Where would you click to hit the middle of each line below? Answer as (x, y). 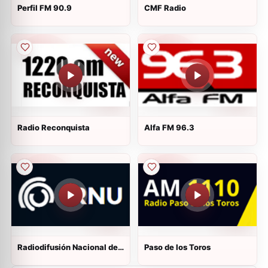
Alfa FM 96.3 (169, 127)
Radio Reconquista (54, 127)
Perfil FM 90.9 (45, 8)
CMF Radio (165, 8)
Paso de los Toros (177, 247)
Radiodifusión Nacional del (69, 247)
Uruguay (33, 257)
